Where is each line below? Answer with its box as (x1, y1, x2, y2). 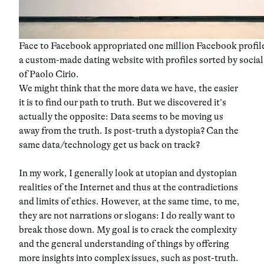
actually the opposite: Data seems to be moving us (19, 111, 223, 122)
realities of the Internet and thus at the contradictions (19, 181, 238, 193)
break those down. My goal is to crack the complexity (19, 224, 237, 235)
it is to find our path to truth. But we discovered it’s (19, 97, 226, 108)
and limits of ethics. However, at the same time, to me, (19, 196, 240, 207)
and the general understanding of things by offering (19, 238, 229, 249)
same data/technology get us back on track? (19, 139, 200, 150)
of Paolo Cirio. (19, 68, 79, 80)
